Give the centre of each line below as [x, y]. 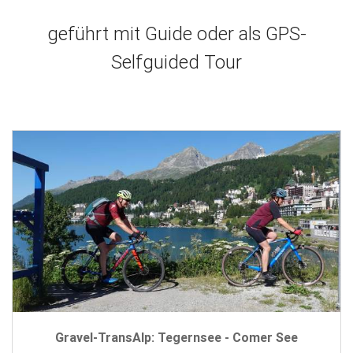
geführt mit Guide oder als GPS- [176, 34]
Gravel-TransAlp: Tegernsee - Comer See [176, 337]
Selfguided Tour [176, 62]
